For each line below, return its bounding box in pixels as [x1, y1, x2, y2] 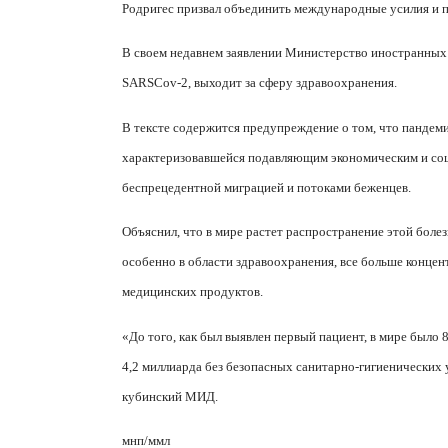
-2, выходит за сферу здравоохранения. [177, 75, 397, 91]
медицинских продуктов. [122, 284, 263, 300]
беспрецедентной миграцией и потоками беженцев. [122, 179, 411, 195]
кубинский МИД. [122, 388, 218, 404]
